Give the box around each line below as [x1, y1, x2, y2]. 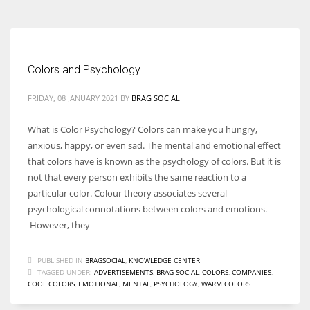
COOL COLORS [28, 278, 75, 289]
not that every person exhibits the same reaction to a [28, 170, 246, 183]
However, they [28, 218, 90, 231]
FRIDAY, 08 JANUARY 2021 [28, 92, 118, 103]
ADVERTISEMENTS [94, 266, 153, 277]
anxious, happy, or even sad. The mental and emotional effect [28, 138, 281, 152]
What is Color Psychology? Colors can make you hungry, [28, 122, 257, 136]
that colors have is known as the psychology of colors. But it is [28, 154, 281, 167]
